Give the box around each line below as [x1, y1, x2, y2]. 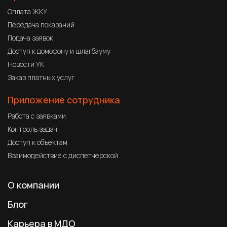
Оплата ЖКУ [8, 6, 47, 16]
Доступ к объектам [8, 137, 67, 147]
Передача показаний [8, 19, 74, 29]
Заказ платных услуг [8, 72, 74, 82]
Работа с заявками [8, 110, 66, 121]
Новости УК [8, 59, 44, 69]
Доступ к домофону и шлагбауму [8, 46, 110, 56]
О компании [8, 178, 59, 191]
